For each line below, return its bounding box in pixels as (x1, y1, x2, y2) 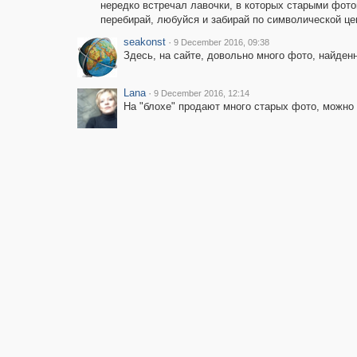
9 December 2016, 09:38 (173, 37, 269, 47)
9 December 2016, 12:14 (153, 88, 249, 98)
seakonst (123, 36, 166, 48)
